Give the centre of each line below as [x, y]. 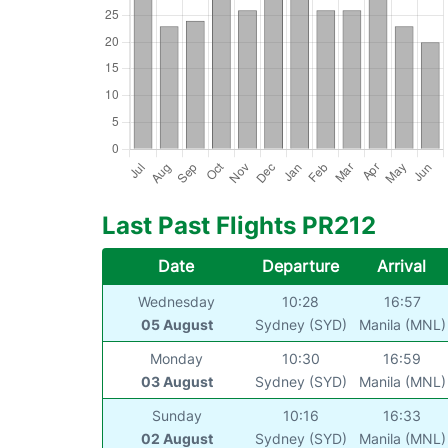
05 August [176, 324]
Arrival [402, 265]
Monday [177, 358]
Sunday [176, 415]
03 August [176, 381]
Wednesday [177, 301]
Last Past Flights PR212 [239, 225]
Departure [300, 265]
